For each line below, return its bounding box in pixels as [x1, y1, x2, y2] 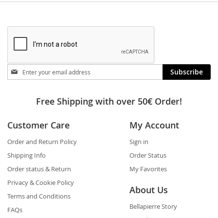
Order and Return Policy [7, 137, 77, 146]
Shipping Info [7, 151, 46, 160]
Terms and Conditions [7, 192, 71, 200]
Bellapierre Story [129, 202, 177, 211]
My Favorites [129, 164, 167, 173]
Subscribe [170, 67, 203, 76]
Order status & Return [7, 164, 71, 173]
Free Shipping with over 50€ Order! [36, 95, 182, 107]
